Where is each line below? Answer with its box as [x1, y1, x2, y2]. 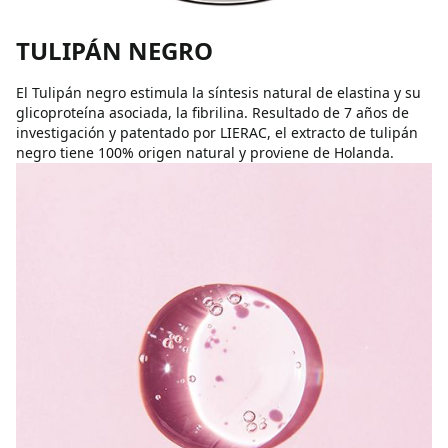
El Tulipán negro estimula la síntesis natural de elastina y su [16, 83, 421, 102]
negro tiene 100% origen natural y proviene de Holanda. [16, 143, 394, 162]
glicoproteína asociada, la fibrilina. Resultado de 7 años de [16, 103, 409, 122]
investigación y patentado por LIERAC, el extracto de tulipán [16, 123, 418, 142]
